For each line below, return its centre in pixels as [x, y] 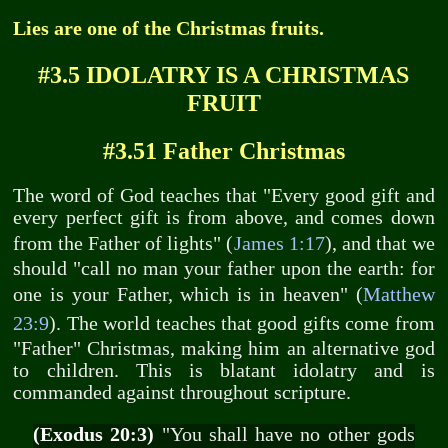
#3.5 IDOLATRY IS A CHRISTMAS [224, 74]
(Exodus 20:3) [93, 434]
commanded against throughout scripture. [182, 393]
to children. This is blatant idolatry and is [224, 371]
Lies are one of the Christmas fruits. [169, 29]
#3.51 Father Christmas [223, 150]
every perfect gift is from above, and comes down [224, 218]
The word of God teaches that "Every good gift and [224, 196]
